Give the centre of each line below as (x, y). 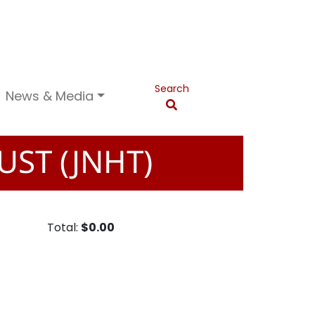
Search (172, 88)
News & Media (50, 96)
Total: (64, 228)
